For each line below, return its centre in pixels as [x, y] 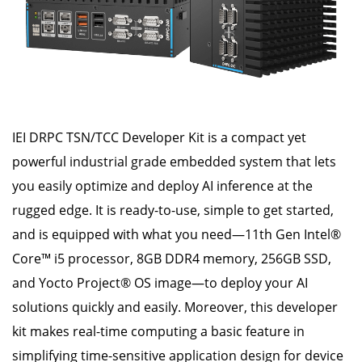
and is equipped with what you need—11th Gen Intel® [177, 235]
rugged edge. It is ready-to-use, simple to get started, [173, 210]
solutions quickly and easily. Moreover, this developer [175, 307]
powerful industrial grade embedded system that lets [174, 162]
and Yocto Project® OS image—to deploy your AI [160, 283]
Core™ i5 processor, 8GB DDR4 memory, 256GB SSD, [172, 259]
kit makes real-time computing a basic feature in [158, 332]
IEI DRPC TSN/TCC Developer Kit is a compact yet [159, 138]
